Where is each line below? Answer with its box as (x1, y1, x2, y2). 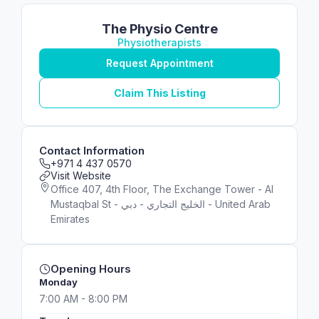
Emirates (51, 213, 90, 225)
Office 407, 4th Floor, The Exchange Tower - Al (51, 183, 273, 195)
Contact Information (39, 144, 145, 157)
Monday (39, 276, 78, 288)
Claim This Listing (113, 87, 206, 99)
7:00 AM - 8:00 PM (39, 293, 127, 305)
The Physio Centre (101, 21, 218, 36)
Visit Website (51, 169, 111, 182)
